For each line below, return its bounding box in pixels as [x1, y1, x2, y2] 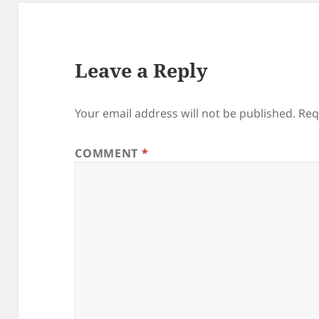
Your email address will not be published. [75, 105, 296, 122]
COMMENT [75, 145, 142, 162]
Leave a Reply [75, 57, 209, 84]
